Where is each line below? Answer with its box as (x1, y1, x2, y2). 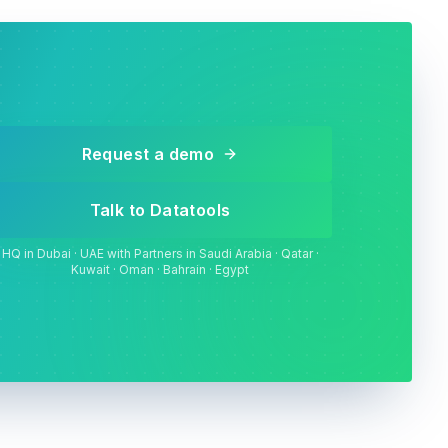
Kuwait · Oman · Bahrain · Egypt (71, 262, 249, 277)
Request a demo (81, 144, 215, 164)
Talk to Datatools (89, 200, 231, 220)
